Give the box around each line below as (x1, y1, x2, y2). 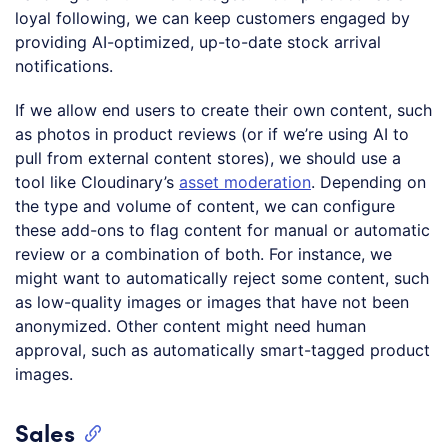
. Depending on (311, 171, 426, 192)
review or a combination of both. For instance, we (15, 243, 392, 264)
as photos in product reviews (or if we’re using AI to (15, 123, 409, 144)
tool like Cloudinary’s (15, 171, 179, 192)
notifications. (15, 55, 113, 76)
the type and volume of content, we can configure (15, 195, 395, 216)
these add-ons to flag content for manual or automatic (15, 219, 430, 240)
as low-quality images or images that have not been (15, 291, 409, 312)
